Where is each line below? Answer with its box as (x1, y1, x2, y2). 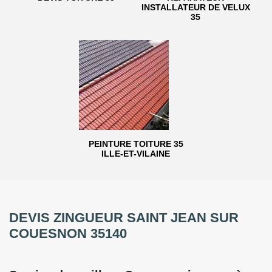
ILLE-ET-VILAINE (101, 149, 171, 158)
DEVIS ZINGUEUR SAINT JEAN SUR (9, 210, 239, 225)
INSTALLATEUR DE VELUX (141, 2, 250, 12)
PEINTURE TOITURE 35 (88, 139, 183, 149)
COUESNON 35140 (9, 226, 127, 241)
